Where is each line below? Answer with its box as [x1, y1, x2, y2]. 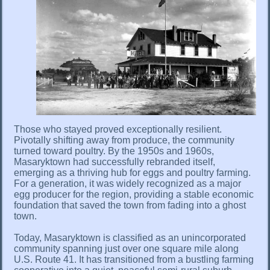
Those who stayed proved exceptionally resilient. [14, 124, 222, 135]
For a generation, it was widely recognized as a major [14, 178, 241, 189]
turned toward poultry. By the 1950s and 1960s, [14, 146, 214, 157]
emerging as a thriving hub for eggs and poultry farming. [14, 168, 251, 178]
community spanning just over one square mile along [14, 243, 239, 254]
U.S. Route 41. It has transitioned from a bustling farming [14, 254, 254, 265]
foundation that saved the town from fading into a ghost [14, 200, 246, 211]
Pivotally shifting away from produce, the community [14, 135, 234, 146]
